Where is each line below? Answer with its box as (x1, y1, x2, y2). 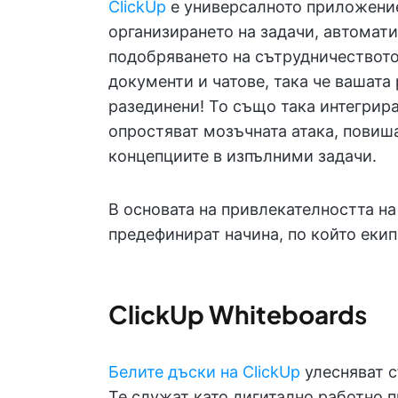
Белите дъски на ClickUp (108, 362, 300, 381)
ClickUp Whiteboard (108, 298, 354, 330)
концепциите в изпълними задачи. (108, 147, 377, 165)
